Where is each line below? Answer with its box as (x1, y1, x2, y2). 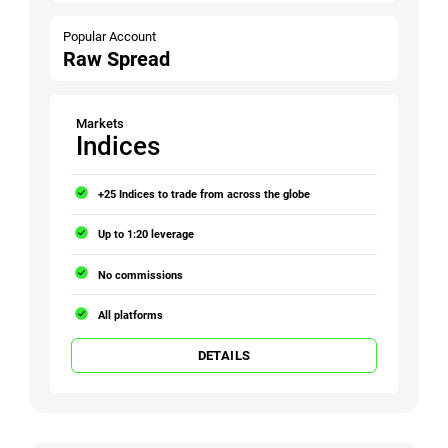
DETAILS (197, 348, 251, 363)
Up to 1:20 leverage (98, 227, 195, 242)
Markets (76, 115, 125, 131)
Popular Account (63, 28, 157, 44)
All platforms (98, 307, 164, 322)
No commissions (98, 267, 184, 282)
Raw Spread (63, 47, 171, 71)
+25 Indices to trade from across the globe (98, 187, 311, 202)
